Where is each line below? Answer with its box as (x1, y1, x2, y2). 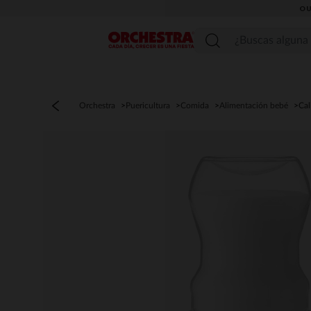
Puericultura (126, 101, 170, 110)
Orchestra (79, 101, 115, 110)
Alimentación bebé (219, 101, 288, 110)
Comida (180, 101, 209, 110)
